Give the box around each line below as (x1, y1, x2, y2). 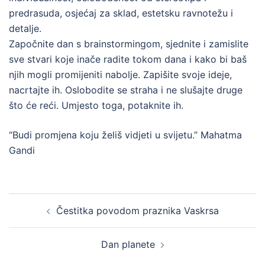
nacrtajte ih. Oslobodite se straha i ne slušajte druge (9, 84, 243, 96)
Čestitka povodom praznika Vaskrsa (56, 205, 219, 216)
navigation (8, 209, 81, 226)
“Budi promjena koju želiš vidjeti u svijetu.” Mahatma (9, 129, 242, 141)
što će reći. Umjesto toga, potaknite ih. (9, 99, 183, 111)
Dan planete (101, 238, 155, 250)
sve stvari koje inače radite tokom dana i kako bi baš (9, 53, 247, 65)
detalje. (9, 22, 41, 34)
